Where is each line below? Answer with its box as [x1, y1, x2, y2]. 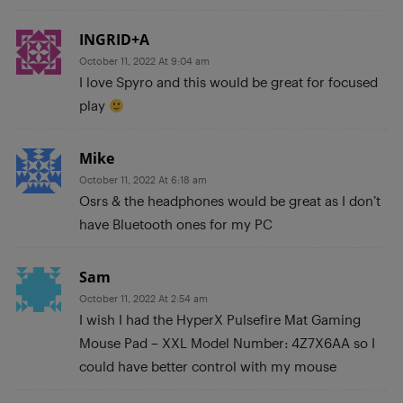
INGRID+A [79, 30, 149, 50]
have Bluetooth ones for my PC [79, 216, 273, 233]
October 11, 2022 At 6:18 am [79, 174, 207, 186]
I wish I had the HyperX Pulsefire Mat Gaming [79, 311, 361, 328]
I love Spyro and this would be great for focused [79, 74, 378, 91]
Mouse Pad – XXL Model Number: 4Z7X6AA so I [79, 335, 375, 352]
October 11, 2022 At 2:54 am [79, 292, 208, 305]
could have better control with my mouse [79, 358, 336, 375]
